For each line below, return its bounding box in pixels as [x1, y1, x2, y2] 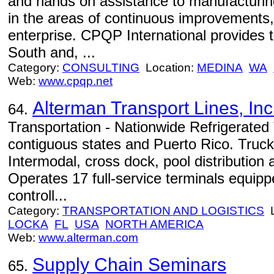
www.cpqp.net [39, 75, 113, 87]
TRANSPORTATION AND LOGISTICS [62, 204, 264, 217]
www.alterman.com [39, 231, 138, 244]
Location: [139, 61, 197, 74]
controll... [8, 187, 67, 204]
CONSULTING [62, 61, 139, 74]
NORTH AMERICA [105, 218, 204, 231]
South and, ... [8, 44, 95, 61]
